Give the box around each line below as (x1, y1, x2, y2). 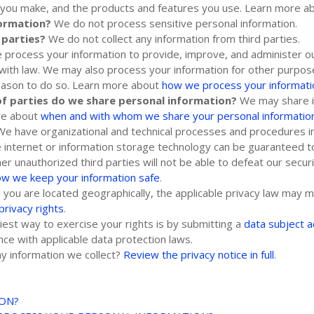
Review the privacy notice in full (123, 247, 275, 261)
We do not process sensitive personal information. (54, 15, 298, 30)
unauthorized (15, 154, 78, 169)
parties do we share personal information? (10, 93, 238, 107)
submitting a (182, 216, 245, 231)
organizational (41, 123, 109, 138)
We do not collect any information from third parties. (48, 31, 301, 46)
